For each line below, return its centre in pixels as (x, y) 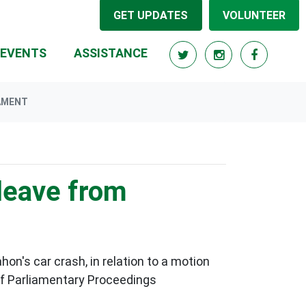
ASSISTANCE (111, 53)
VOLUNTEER (254, 15)
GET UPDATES (151, 15)
